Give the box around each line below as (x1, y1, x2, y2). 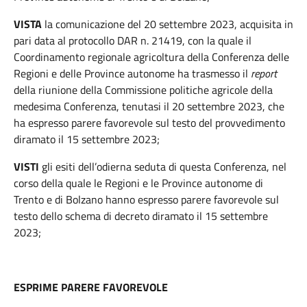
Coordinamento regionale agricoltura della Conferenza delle (14, 49, 289, 65)
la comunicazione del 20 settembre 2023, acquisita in (42, 16, 293, 32)
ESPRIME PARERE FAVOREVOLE (14, 279, 168, 295)
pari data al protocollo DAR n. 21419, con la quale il (14, 32, 251, 49)
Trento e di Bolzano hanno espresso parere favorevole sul (14, 191, 279, 208)
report (251, 65, 277, 82)
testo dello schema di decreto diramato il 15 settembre (14, 208, 268, 224)
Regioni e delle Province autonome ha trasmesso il (14, 65, 251, 82)
